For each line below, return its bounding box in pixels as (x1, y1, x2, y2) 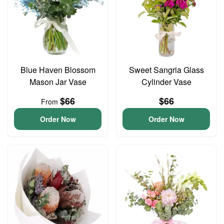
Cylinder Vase (141, 76, 191, 87)
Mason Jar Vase (29, 76, 86, 87)
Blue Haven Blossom (20, 64, 95, 75)
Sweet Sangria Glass (128, 64, 204, 75)
